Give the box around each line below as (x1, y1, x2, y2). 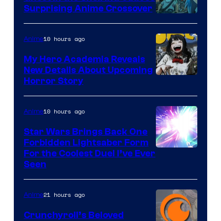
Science (155, 13, 190, 27)
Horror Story (24, 75, 83, 87)
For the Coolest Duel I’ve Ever (24, 148, 155, 159)
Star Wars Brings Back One (24, 126, 147, 138)
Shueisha (155, 75, 196, 89)
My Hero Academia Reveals (24, 54, 145, 65)
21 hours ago (43, 190, 85, 199)
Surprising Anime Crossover (24, 3, 152, 14)
